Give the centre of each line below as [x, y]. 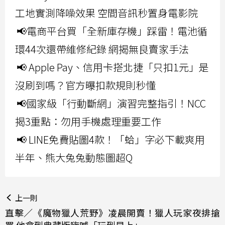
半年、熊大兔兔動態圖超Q [74, 158]
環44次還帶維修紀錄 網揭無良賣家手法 [102, 49]
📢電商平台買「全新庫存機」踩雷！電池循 [112, 31]
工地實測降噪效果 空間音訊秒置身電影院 [106, 13]
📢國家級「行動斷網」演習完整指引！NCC [111, 103]
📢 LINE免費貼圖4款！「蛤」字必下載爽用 [111, 140]
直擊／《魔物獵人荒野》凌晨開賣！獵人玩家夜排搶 [113, 213]
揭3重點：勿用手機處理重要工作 [88, 122]
